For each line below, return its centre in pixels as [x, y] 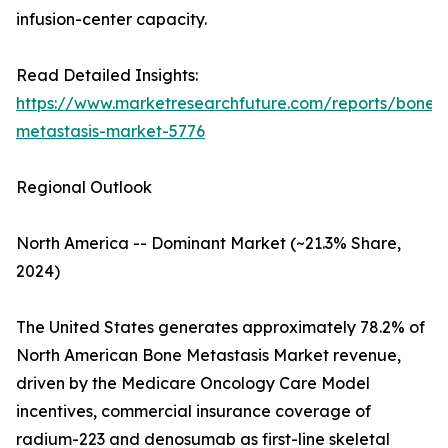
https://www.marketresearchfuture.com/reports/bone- [229, 103]
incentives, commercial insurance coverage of [193, 411]
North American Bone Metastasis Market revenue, [208, 355]
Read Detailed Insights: [107, 75]
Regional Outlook [84, 187]
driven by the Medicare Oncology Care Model [193, 383]
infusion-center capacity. [111, 19]
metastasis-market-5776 [110, 131]
